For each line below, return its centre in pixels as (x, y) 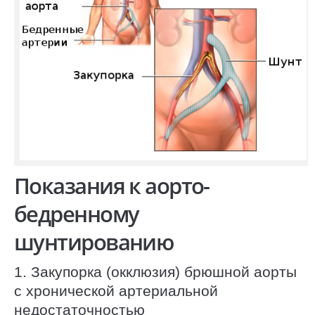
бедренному (77, 213)
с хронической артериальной (116, 290)
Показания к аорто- (112, 185)
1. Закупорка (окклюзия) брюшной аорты (155, 271)
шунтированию (94, 242)
